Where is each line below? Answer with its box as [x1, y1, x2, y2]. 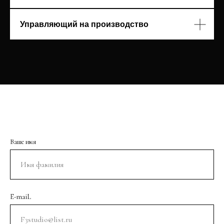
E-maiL [10, 192, 31, 201]
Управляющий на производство [20, 20, 148, 28]
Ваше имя [10, 137, 36, 146]
